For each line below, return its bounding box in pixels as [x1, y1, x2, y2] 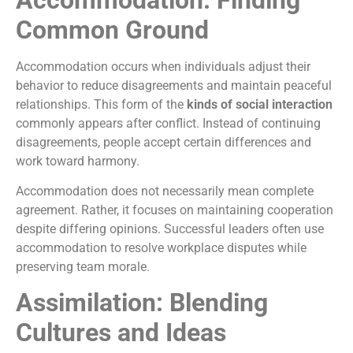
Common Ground [16, 14, 209, 45]
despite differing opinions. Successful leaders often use [16, 221, 324, 237]
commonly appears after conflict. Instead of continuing [16, 115, 321, 131]
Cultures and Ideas [16, 318, 226, 348]
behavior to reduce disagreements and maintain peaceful [16, 77, 332, 93]
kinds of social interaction [187, 96, 333, 112]
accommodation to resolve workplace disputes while [16, 240, 307, 256]
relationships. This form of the [16, 96, 187, 112]
